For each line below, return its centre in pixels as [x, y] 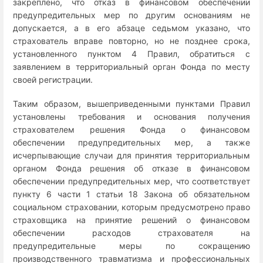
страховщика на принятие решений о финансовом [131, 220]
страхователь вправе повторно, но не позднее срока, [131, 41]
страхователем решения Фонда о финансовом [131, 129]
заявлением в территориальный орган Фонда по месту [131, 66]
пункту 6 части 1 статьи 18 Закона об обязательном [131, 194]
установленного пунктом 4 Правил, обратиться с [131, 53]
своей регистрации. [53, 79]
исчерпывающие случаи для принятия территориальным [131, 155]
